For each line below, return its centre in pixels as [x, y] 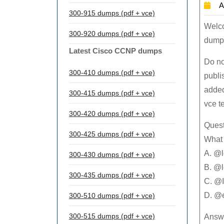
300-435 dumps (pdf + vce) [112, 175]
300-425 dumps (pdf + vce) [112, 134]
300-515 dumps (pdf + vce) [112, 216]
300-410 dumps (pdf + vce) [112, 72]
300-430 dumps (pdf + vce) [112, 154]
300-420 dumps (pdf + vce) [112, 113]
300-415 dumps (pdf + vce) [112, 93]
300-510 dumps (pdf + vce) [112, 195]
